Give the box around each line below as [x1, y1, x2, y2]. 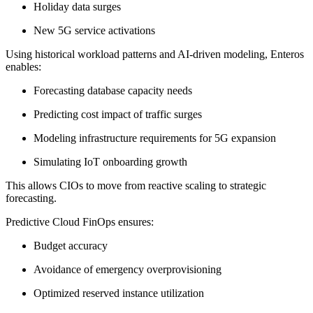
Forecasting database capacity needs [34, 84, 192, 96]
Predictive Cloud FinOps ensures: [6, 215, 154, 228]
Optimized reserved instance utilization [34, 286, 204, 299]
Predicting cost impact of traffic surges [34, 108, 202, 120]
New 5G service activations [34, 24, 155, 36]
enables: [6, 60, 41, 73]
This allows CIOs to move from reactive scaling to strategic [6, 179, 266, 191]
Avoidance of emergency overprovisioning [34, 263, 221, 275]
